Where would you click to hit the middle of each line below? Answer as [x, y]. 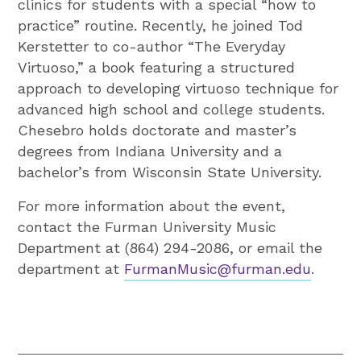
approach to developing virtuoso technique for [178, 88]
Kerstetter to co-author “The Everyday [152, 46]
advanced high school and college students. [172, 109]
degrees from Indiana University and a [150, 151]
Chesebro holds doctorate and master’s [158, 130]
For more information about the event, [152, 205]
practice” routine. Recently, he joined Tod [161, 25]
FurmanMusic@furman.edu [218, 268]
